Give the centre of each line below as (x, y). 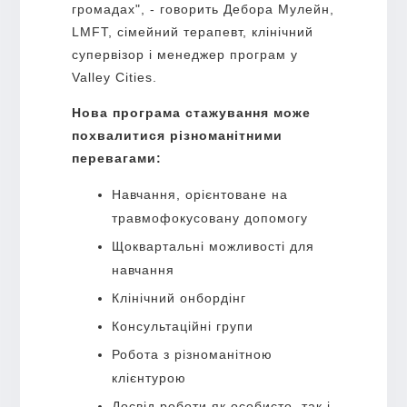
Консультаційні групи (182, 326)
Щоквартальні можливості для (213, 246)
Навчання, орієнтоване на (199, 194)
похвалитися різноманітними (177, 135)
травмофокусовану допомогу (209, 218)
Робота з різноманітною (192, 354)
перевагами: (116, 158)
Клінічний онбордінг (179, 298)
